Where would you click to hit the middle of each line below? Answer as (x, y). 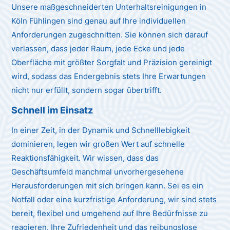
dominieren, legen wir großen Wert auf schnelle (98, 144)
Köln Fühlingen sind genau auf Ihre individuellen (99, 21)
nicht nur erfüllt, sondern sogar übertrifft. (87, 90)
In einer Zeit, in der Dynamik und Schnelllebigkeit (101, 130)
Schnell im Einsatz (52, 110)
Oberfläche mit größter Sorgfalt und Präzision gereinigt (112, 62)
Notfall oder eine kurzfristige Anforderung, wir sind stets (114, 199)
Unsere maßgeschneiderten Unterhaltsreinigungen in (109, 7)
